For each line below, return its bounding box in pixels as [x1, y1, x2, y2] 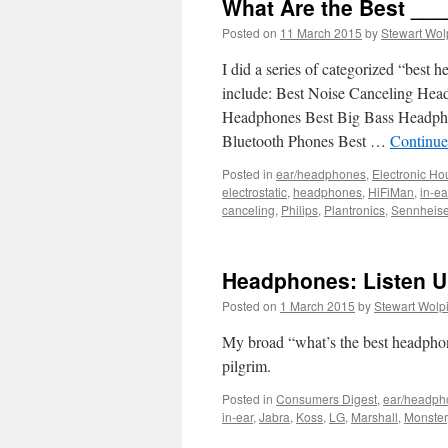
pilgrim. [222, 355, 271, 376]
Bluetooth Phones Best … [222, 130, 390, 151]
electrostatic [222, 183, 287, 200]
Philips [281, 201, 318, 218]
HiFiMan [368, 183, 414, 200]
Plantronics [324, 201, 385, 218]
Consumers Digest [276, 390, 377, 407]
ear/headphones [276, 165, 366, 182]
